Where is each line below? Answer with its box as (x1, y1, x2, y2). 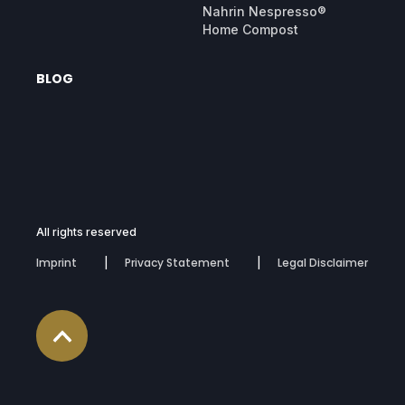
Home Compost (202, 22, 298, 38)
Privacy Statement (125, 255, 230, 271)
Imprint (36, 255, 77, 271)
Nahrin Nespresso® (202, 4, 326, 20)
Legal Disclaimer (278, 255, 368, 271)
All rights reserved (36, 225, 137, 240)
